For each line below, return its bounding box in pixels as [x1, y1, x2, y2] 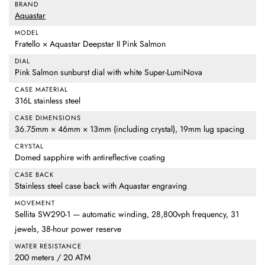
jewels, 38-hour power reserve [15, 223, 121, 235]
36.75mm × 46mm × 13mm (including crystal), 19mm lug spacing [15, 123, 244, 135]
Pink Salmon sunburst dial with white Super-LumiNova [15, 66, 202, 79]
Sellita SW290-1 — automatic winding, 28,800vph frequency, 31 [15, 208, 239, 221]
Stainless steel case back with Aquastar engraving [15, 180, 187, 192]
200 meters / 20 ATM [15, 251, 91, 264]
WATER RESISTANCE [15, 241, 82, 251]
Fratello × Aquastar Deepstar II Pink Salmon [15, 38, 166, 50]
